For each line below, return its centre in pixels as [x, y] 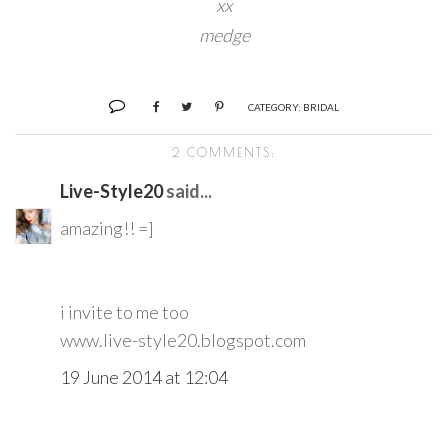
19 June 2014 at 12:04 [144, 376]
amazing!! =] [107, 227]
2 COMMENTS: [224, 151]
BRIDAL [321, 106]
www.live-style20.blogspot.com [183, 339]
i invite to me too [124, 311]
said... [187, 190]
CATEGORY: [275, 106]
